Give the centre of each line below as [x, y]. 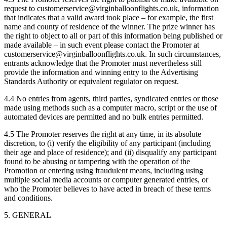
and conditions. [28, 198]
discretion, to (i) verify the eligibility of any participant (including [107, 143]
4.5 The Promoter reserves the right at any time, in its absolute [103, 134]
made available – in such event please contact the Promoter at [102, 45]
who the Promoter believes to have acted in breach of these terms [107, 188]
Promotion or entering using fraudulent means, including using [104, 170]
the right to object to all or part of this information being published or [113, 35]
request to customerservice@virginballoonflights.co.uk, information [111, 8]
